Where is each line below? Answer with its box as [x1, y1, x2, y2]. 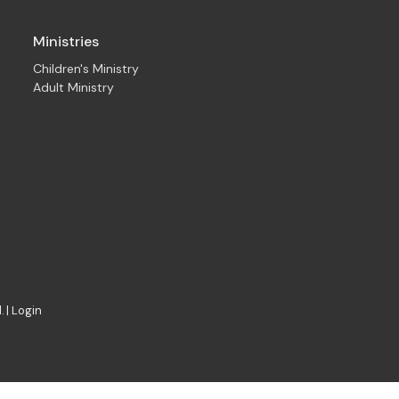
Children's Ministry [32, 61, 139, 77]
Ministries [32, 31, 99, 51]
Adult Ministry [32, 79, 114, 96]
